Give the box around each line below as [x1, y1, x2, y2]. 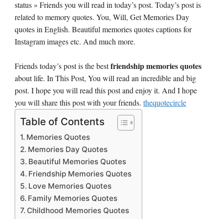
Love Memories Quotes [28, 181, 112, 191]
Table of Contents [20, 115, 105, 128]
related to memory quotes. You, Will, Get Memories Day [15, 11, 189, 22]
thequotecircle [143, 97, 186, 108]
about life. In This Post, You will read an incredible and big [15, 72, 196, 83]
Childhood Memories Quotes [27, 205, 130, 215]
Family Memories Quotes [28, 193, 118, 203]
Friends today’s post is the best [15, 60, 109, 71]
